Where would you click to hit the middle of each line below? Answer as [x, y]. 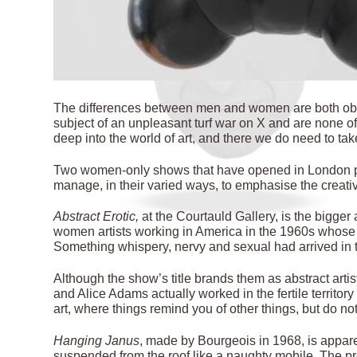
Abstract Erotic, [96, 217]
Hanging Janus [97, 340]
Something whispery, [113, 247]
